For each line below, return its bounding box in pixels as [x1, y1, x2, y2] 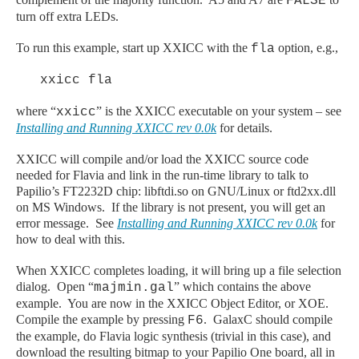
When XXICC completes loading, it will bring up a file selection [16, 263, 341, 277]
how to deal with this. [16, 232, 125, 246]
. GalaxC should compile [204, 312, 333, 326]
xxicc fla [40, 72, 112, 87]
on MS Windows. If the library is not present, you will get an [16, 200, 325, 214]
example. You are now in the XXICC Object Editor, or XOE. [16, 296, 332, 310]
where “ [16, 103, 56, 118]
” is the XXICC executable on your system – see [96, 103, 341, 118]
